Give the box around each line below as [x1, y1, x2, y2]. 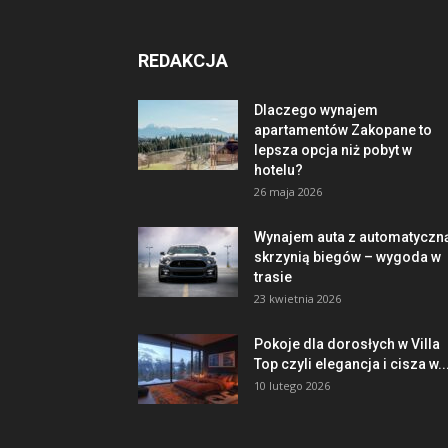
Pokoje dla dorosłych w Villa [254, 336, 440, 352]
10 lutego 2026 [254, 378, 330, 393]
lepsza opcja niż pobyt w [254, 142, 412, 158]
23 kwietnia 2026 [254, 291, 341, 306]
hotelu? [254, 162, 303, 178]
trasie [254, 269, 292, 285]
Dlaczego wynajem [254, 102, 378, 118]
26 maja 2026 [254, 184, 322, 199]
